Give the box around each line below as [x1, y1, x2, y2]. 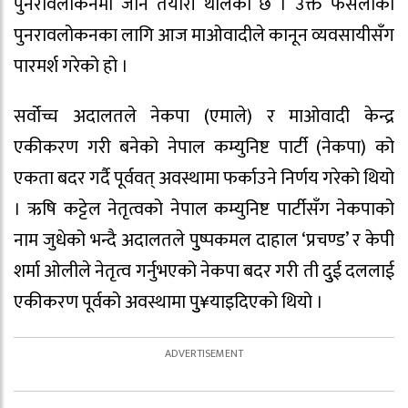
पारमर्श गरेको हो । [14, 51, 128, 82]
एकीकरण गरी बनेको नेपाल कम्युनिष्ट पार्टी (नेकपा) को [14, 131, 394, 163]
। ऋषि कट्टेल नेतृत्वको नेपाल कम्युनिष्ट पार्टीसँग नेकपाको [14, 193, 394, 225]
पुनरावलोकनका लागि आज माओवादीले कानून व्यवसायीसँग [14, 20, 394, 51]
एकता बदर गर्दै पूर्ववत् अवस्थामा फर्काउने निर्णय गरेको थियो [14, 162, 394, 194]
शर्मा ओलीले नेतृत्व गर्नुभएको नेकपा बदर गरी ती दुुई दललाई [14, 255, 394, 287]
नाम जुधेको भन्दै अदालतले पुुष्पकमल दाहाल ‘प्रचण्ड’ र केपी [14, 224, 394, 256]
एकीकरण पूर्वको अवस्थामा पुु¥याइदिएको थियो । [14, 286, 323, 318]
